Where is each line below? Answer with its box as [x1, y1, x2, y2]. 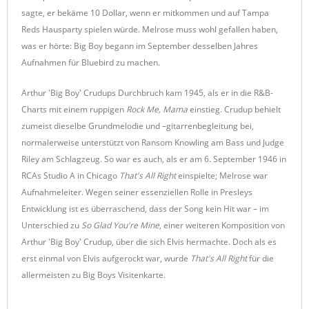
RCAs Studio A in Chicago [21, 170, 119, 181]
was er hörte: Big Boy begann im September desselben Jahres [21, 40, 258, 52]
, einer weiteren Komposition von [159, 219, 285, 231]
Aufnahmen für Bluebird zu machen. [21, 57, 160, 68]
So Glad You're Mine [81, 219, 159, 231]
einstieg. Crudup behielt [188, 103, 281, 115]
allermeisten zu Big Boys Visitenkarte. [21, 269, 166, 281]
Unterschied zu [21, 219, 81, 231]
